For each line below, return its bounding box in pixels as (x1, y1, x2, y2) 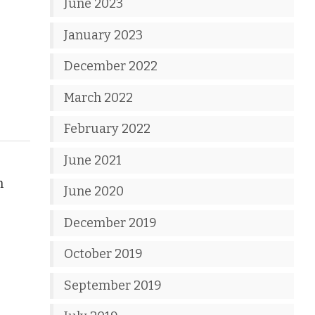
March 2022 (64, 89, 134, 105)
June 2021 (64, 152, 122, 168)
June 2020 (64, 184, 124, 199)
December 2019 (64, 214, 157, 231)
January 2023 (64, 27, 143, 43)
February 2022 (64, 121, 151, 136)
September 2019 (64, 277, 162, 293)
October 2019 (64, 246, 143, 262)
